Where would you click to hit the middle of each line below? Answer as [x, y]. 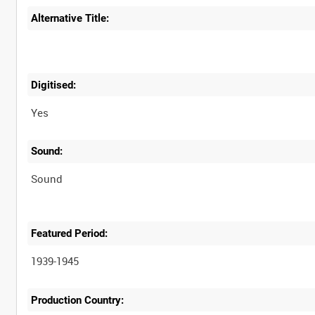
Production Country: [78, 300]
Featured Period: [70, 233]
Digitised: [54, 85]
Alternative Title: [70, 19]
